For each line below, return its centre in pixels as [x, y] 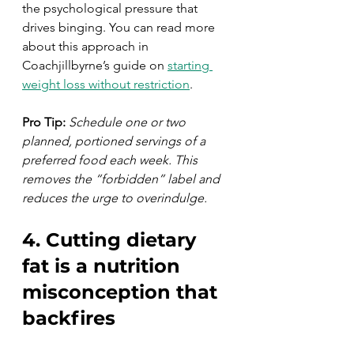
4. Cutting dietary [112, 240]
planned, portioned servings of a [115, 141]
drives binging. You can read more [120, 27]
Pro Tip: [44, 122]
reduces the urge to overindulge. [115, 198]
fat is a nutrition [104, 266]
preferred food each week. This [111, 160]
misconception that [122, 292]
